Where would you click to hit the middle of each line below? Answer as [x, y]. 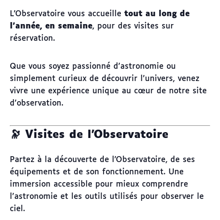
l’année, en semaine [51, 26]
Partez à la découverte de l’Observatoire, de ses [102, 160]
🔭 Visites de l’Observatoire [89, 135]
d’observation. [37, 103]
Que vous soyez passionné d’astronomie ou [93, 66]
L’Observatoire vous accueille [67, 14]
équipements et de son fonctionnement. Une [97, 172]
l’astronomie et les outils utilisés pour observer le [107, 196]
